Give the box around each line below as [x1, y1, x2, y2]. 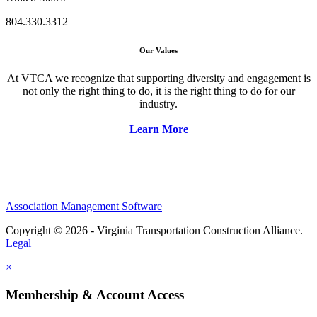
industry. [139, 97, 178, 110]
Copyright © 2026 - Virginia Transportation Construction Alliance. [6, 224, 303, 237]
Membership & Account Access [6, 287, 184, 302]
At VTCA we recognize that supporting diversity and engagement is [6, 71, 311, 84]
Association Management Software [6, 200, 162, 213]
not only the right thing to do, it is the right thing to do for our [22, 84, 295, 97]
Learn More [129, 122, 188, 135]
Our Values [139, 45, 178, 54]
